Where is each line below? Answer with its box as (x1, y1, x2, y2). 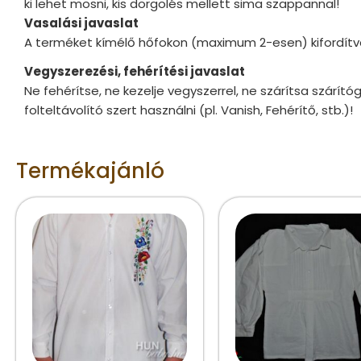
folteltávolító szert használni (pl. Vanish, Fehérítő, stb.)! (24, 101, 353, 118)
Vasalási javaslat (24, 14, 141, 31)
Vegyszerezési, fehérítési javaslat (24, 62, 245, 80)
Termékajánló (16, 156, 164, 185)
